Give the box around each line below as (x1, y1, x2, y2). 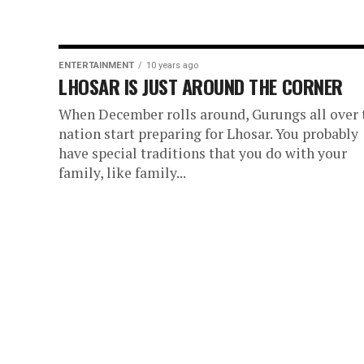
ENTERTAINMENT (58, 60, 134, 71)
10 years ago (146, 60, 198, 71)
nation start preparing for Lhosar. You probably (58, 124, 358, 143)
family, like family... (58, 163, 186, 182)
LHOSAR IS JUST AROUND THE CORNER (58, 71, 343, 101)
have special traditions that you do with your (58, 144, 347, 162)
